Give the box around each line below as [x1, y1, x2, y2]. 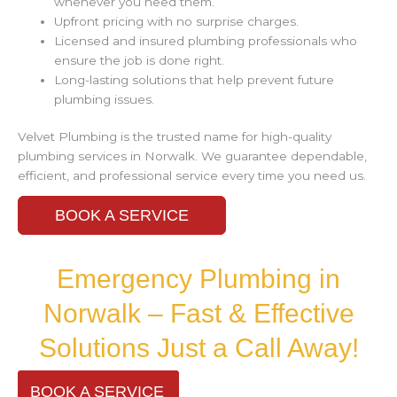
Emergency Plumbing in [57, 263, 340, 293]
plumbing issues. [54, 91, 155, 106]
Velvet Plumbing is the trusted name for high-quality [18, 129, 331, 144]
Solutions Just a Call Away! [38, 332, 359, 362]
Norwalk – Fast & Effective [43, 298, 354, 328]
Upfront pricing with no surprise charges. [54, 13, 300, 28]
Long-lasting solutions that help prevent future [54, 72, 335, 87]
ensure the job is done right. [54, 52, 225, 67]
